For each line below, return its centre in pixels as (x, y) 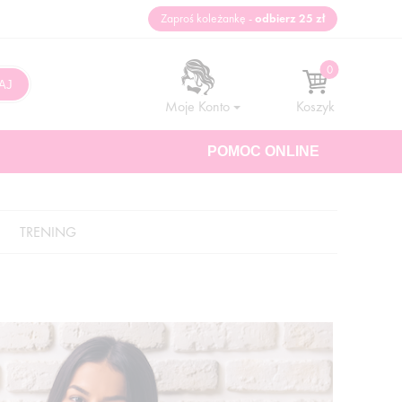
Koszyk (315, 106)
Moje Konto (197, 106)
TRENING (48, 232)
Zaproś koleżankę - (208, 18)
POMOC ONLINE (263, 151)
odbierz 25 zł (290, 18)
